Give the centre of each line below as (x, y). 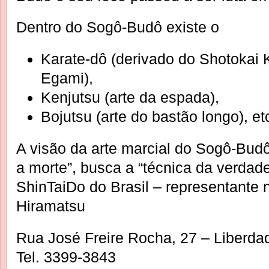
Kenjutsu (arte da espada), (130, 98)
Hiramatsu (51, 206)
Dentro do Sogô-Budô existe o (118, 27)
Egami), (67, 78)
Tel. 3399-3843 (66, 257)
